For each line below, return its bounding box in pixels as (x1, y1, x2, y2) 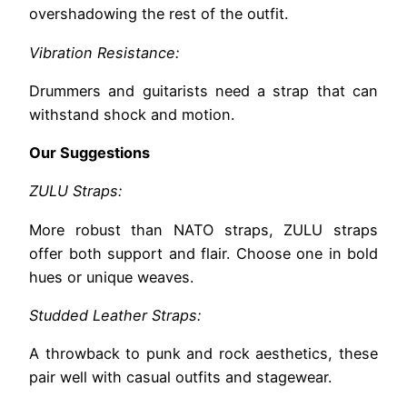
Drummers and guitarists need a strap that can (29, 81, 378, 100)
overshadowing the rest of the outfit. (29, 5, 288, 24)
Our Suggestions (29, 144, 150, 163)
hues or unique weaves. (29, 267, 194, 286)
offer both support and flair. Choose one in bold (29, 243, 378, 263)
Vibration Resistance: (29, 43, 179, 62)
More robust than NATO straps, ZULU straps (29, 220, 378, 239)
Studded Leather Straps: (29, 305, 201, 324)
